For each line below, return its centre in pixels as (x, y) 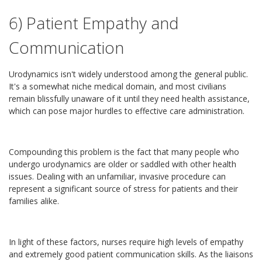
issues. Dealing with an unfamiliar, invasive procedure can (117, 176)
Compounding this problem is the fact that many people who (124, 152)
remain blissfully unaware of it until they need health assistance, (129, 99)
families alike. (34, 201)
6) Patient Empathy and (94, 23)
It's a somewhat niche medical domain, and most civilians (118, 86)
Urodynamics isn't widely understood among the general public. (128, 74)
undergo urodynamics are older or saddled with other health (123, 164)
